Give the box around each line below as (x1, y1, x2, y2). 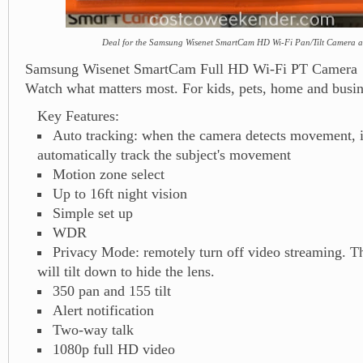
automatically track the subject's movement (37, 146, 291, 163)
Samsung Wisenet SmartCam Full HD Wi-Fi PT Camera (25, 60, 357, 77)
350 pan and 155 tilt (52, 282, 171, 299)
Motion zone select (52, 165, 164, 182)
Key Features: (37, 107, 119, 124)
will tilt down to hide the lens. (37, 263, 215, 280)
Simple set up (52, 204, 133, 221)
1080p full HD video (52, 340, 175, 357)
